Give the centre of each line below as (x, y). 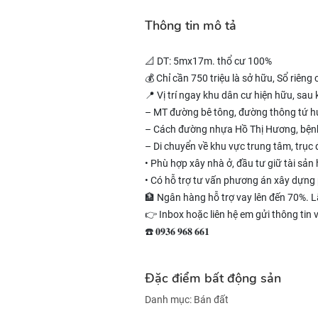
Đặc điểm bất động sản (213, 278)
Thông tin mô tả (191, 26)
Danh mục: (169, 300)
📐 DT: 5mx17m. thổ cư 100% (208, 61)
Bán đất (211, 300)
